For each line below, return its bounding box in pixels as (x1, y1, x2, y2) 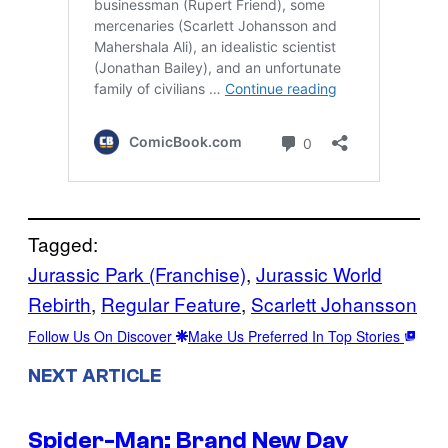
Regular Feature (101, 290, 241, 318)
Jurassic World (256, 260, 382, 288)
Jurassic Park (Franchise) (28, 260, 246, 288)
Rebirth (28, 290, 91, 318)
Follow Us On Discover (28, 326, 176, 347)
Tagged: (28, 230, 98, 258)
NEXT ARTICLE (28, 364, 161, 387)
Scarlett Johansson (251, 290, 417, 318)
